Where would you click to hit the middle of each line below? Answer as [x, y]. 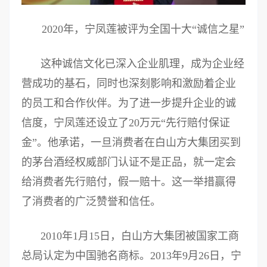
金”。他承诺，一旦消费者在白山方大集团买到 [131, 143]
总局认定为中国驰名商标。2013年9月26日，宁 [131, 256]
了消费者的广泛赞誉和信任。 [91, 202]
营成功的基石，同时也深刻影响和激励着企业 [129, 84]
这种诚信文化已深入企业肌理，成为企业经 [142, 64]
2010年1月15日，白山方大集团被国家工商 [140, 236]
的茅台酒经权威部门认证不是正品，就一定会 [129, 162]
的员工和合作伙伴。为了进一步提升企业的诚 [129, 103]
